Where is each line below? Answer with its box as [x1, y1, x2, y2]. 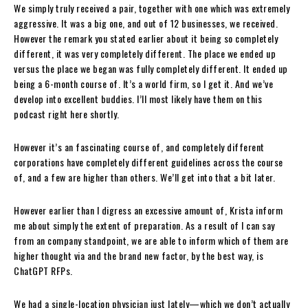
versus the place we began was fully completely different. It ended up [14, 60, 288, 76]
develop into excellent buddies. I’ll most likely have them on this [14, 91, 262, 106]
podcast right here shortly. [14, 106, 120, 121]
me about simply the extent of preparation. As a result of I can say [14, 217, 275, 232]
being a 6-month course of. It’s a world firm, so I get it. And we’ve [14, 76, 273, 91]
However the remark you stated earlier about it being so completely [14, 30, 278, 45]
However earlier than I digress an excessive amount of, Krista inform [14, 202, 283, 217]
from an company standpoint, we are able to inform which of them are [14, 232, 289, 247]
